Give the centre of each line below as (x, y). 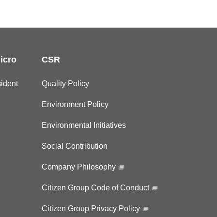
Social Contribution (75, 146)
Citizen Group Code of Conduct (95, 188)
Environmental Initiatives (84, 125)
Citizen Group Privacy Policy (91, 209)
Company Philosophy (79, 167)
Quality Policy (65, 84)
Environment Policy (75, 105)
